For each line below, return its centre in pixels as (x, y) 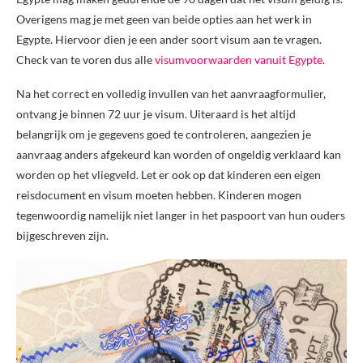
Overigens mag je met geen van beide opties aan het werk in (164, 19)
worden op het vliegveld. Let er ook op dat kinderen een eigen (169, 175)
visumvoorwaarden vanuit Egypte (239, 60)
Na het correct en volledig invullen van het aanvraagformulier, (171, 94)
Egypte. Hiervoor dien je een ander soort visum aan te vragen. (169, 40)
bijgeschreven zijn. (62, 236)
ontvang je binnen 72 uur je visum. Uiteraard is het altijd (156, 114)
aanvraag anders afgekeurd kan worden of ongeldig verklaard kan (179, 155)
